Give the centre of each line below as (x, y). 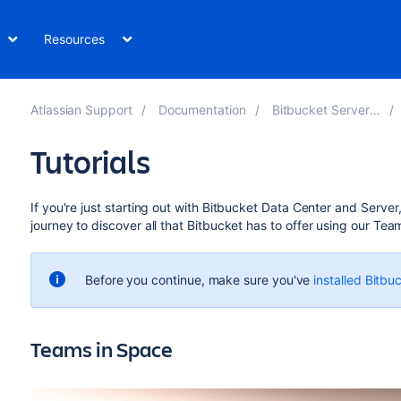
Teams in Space (101, 349)
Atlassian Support (81, 110)
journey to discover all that (108, 225)
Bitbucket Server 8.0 (320, 110)
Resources (74, 39)
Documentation (202, 110)
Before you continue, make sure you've (199, 280)
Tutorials (90, 161)
